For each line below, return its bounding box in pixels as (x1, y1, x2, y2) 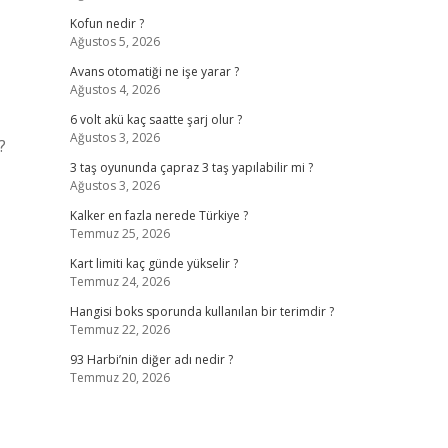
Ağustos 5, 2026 (69, 33, 160, 50)
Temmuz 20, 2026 (69, 369, 170, 386)
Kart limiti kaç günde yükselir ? (69, 255, 238, 272)
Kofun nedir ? (69, 15, 144, 32)
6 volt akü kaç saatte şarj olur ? (69, 111, 242, 128)
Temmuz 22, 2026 (69, 321, 170, 338)
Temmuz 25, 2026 (69, 225, 170, 242)
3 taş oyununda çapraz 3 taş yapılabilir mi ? (69, 159, 313, 176)
